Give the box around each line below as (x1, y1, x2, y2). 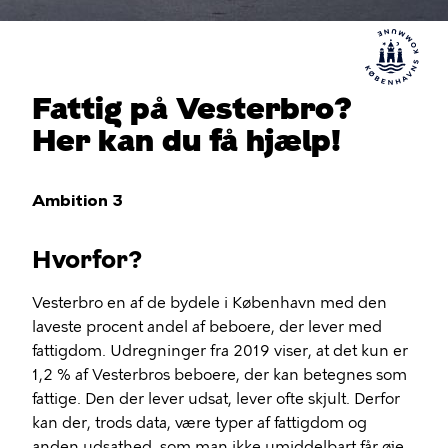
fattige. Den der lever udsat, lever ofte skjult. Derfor (32, 390, 400, 408)
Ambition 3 (32, 191, 123, 210)
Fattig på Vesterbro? (32, 90, 352, 127)
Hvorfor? (32, 245, 143, 274)
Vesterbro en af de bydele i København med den (32, 294, 387, 312)
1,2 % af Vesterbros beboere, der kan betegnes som (32, 366, 407, 384)
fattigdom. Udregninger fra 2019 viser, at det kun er (32, 342, 408, 360)
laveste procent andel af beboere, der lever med (32, 318, 382, 336)
